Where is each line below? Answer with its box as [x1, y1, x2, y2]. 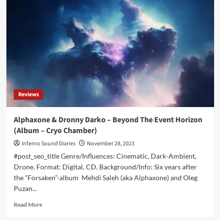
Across [41, 27, 60, 34]
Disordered [41, 45, 71, 53]
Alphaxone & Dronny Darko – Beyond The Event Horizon [13, 114, 202, 125]
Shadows [41, 17, 65, 25]
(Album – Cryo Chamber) [13, 125, 97, 136]
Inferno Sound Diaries [21, 139, 76, 148]
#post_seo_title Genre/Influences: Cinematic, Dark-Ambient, [13, 152, 196, 160]
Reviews [18, 90, 39, 99]
